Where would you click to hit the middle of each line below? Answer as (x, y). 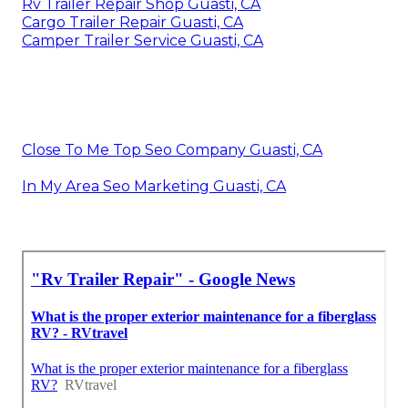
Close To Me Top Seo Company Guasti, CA (172, 149)
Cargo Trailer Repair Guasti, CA (133, 22)
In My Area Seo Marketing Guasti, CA (154, 186)
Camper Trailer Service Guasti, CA (143, 40)
